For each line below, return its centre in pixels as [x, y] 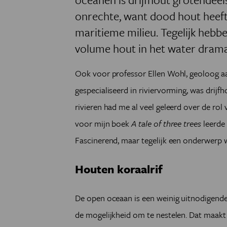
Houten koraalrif [119, 169]
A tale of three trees [165, 123]
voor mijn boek [102, 123]
